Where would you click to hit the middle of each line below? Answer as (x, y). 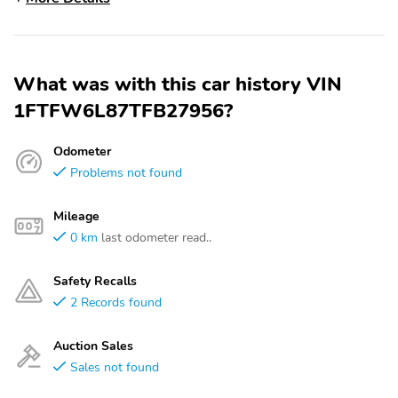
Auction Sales (93, 346)
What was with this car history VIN (178, 84)
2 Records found (116, 302)
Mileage (76, 216)
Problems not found (126, 172)
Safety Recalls (95, 281)
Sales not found (115, 367)
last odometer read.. (156, 237)
